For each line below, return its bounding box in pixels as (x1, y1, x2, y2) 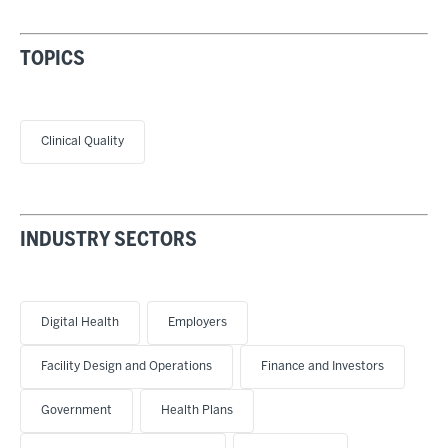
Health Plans (161, 404, 233, 416)
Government (41, 404, 112, 416)
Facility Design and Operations (41, 360, 212, 372)
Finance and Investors (261, 360, 384, 372)
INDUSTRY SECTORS (20, 230, 197, 250)
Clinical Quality (41, 135, 124, 147)
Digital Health (41, 316, 119, 328)
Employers (168, 316, 227, 328)
